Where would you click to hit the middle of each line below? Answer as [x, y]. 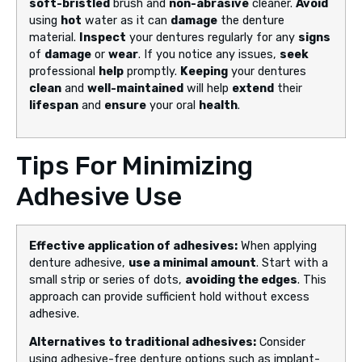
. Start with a [292, 263]
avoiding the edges [241, 280]
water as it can [126, 21]
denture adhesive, [79, 263]
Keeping [204, 72]
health [218, 106]
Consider [281, 343]
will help [208, 89]
